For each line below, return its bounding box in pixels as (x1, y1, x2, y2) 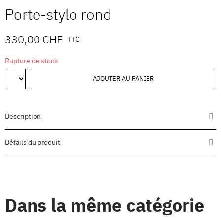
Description (5, 112, 41, 121)
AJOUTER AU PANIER (93, 74, 154, 83)
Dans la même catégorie (5, 193, 204, 217)
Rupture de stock (5, 56, 58, 66)
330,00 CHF (5, 32, 63, 47)
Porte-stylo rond (5, 4, 111, 24)
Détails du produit (5, 138, 60, 147)
